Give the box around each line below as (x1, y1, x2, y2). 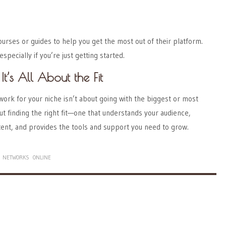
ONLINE (33, 153, 51, 161)
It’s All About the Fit (2, 70, 103, 84)
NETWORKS (3, 153, 29, 161)
